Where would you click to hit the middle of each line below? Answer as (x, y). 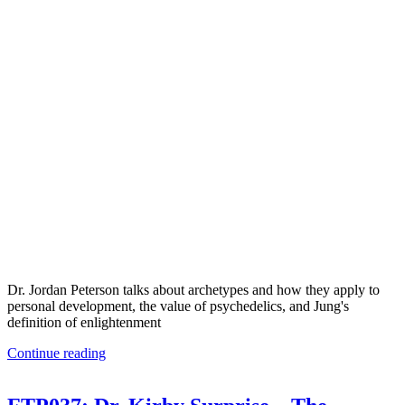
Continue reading (57, 353)
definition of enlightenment (84, 323)
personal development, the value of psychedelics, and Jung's (178, 306)
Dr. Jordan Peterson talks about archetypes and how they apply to (193, 290)
